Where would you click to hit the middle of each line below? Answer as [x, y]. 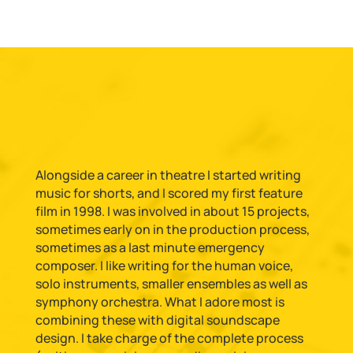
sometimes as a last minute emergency [150, 247]
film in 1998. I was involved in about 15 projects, [172, 211]
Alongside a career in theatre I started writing [168, 175]
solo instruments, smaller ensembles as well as [171, 284]
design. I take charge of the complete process [169, 338]
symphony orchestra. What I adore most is [160, 302]
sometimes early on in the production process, [172, 229]
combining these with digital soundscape [157, 320]
